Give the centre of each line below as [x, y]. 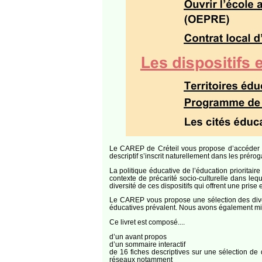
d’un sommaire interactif [147, 244]
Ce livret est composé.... [147, 222]
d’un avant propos [138, 236]
